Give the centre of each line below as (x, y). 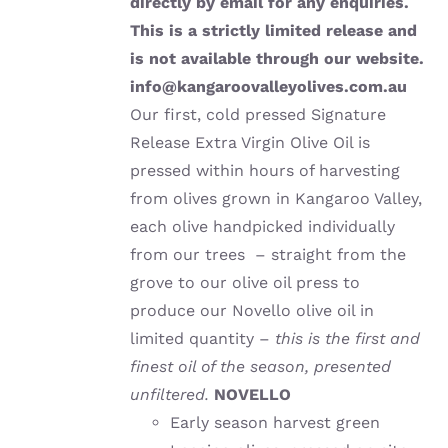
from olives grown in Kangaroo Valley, (276, 199)
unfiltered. (170, 395)
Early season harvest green (275, 423)
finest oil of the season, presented (261, 367)
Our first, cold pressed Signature (258, 115)
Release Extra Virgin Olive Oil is (250, 143)
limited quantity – (203, 339)
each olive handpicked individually (263, 227)
